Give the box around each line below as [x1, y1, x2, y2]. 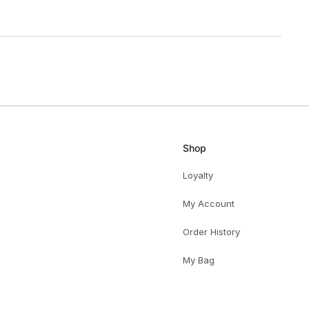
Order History [183, 226, 240, 237]
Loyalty [183, 169, 213, 181]
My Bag [183, 254, 215, 266]
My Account [183, 197, 235, 209]
